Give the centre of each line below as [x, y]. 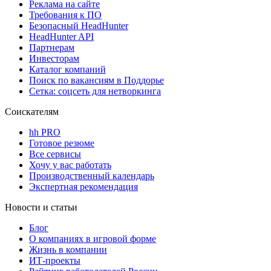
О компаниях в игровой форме [93, 238]
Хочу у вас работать [70, 165]
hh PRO [45, 132]
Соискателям [32, 111]
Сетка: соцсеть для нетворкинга [95, 91]
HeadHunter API [61, 36]
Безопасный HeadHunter [79, 25]
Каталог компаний [67, 69]
